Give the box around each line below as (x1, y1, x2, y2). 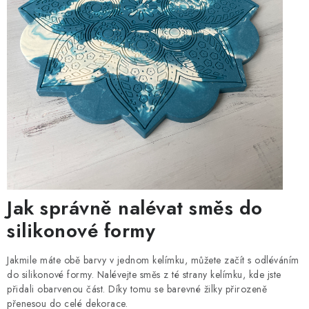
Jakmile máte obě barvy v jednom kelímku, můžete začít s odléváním (7, 253, 299, 268)
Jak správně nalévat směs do (7, 194, 263, 223)
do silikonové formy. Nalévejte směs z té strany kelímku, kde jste (7, 268, 281, 282)
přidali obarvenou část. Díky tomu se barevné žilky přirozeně (7, 282, 267, 297)
